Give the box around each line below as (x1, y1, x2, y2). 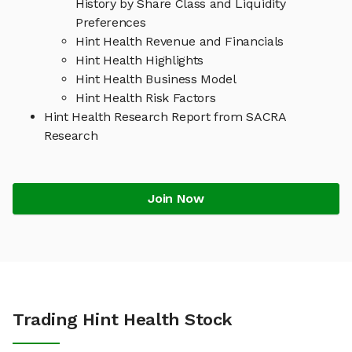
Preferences (75, 15, 146, 31)
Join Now (148, 191, 204, 207)
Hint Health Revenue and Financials (75, 34, 284, 49)
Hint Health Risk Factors (75, 90, 216, 106)
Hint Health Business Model (75, 71, 236, 87)
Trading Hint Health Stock (13, 310, 233, 330)
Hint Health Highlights (75, 53, 203, 68)
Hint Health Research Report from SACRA (44, 109, 287, 125)
